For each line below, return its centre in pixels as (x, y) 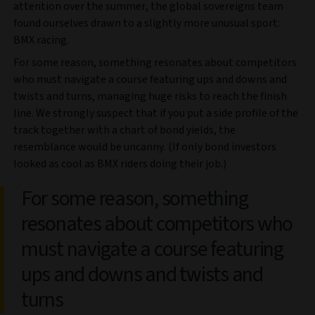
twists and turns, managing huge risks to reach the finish (150, 96)
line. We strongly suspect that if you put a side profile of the (156, 113)
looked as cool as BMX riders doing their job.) (120, 163)
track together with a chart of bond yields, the (124, 130)
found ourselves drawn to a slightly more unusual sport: (147, 23)
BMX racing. (41, 40)
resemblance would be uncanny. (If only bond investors (145, 147)
